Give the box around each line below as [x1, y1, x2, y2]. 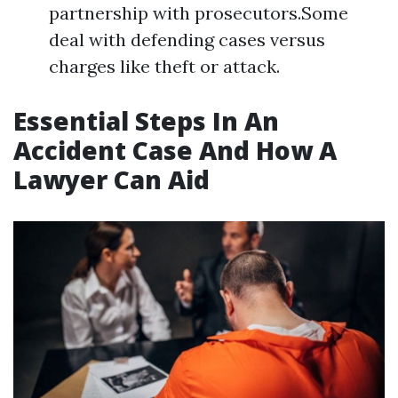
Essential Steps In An [13, 104, 279, 138]
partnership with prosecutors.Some [49, 2, 348, 24]
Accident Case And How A [13, 133, 337, 167]
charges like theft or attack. [49, 55, 280, 77]
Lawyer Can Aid [13, 163, 210, 196]
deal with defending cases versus [49, 28, 325, 51]
